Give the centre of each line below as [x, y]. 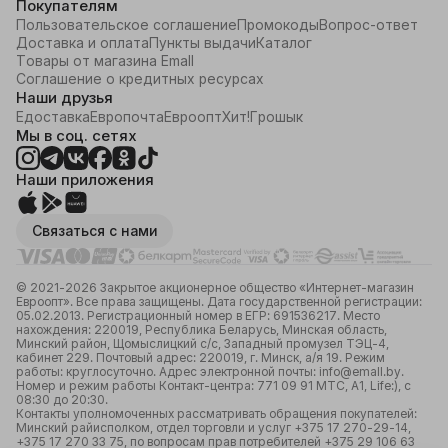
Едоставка [53, 116]
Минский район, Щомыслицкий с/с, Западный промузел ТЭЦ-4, [202, 343]
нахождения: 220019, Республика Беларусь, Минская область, [201, 329]
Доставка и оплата [82, 42]
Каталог [284, 42]
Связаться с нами [94, 230]
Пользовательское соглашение [126, 24]
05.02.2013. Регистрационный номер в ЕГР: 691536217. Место [198, 315]
